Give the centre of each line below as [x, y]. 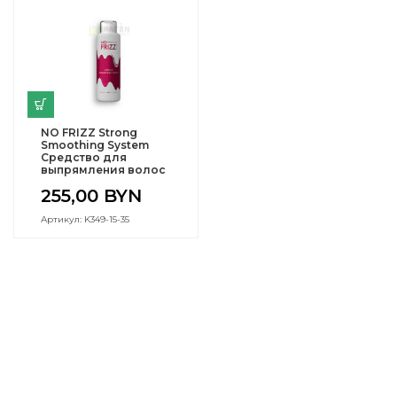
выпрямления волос [103, 170]
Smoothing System [95, 145]
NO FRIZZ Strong [89, 132]
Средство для [84, 157]
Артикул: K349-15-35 [85, 219]
